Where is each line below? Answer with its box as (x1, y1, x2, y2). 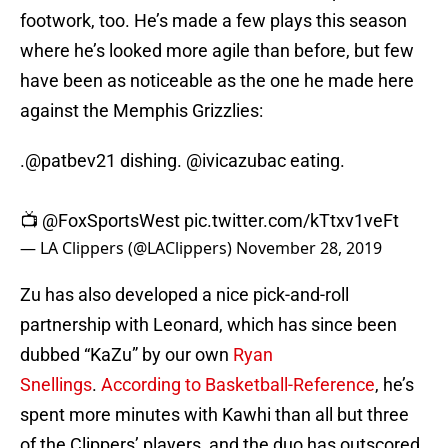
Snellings (20, 374, 92, 396)
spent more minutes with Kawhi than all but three (20, 404, 409, 426)
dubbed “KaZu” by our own (20, 344, 233, 366)
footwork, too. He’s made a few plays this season (20, 10, 407, 32)
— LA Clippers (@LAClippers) (20, 237, 236, 260)
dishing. (116, 150, 186, 172)
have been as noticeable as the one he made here (20, 70, 414, 92)
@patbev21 (25, 150, 116, 172)
